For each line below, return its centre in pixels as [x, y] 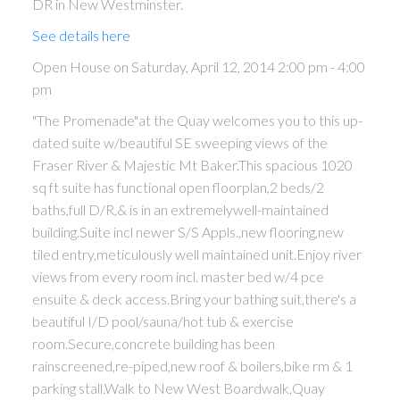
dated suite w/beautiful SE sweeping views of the [179, 143]
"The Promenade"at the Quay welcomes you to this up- [197, 121]
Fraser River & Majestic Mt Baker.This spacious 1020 [192, 165]
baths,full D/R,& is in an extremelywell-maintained [180, 210]
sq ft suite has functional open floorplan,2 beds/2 [178, 187]
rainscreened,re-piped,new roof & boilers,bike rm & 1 [192, 366]
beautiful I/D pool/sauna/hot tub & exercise [162, 321]
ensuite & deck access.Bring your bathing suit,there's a [194, 299]
